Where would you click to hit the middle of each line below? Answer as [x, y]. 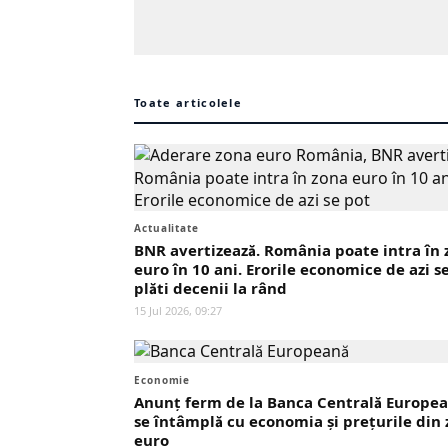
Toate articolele [188, 102]
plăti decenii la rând [210, 288]
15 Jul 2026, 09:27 [178, 310]
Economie [162, 380]
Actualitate [166, 228]
